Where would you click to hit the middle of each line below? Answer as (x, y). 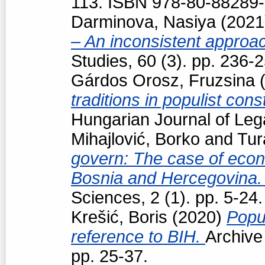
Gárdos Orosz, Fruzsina (163, 80)
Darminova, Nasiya (143, 22)
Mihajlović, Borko (135, 139)
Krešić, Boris (119, 217)
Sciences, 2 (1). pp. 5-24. (167, 197)
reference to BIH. (138, 236)
